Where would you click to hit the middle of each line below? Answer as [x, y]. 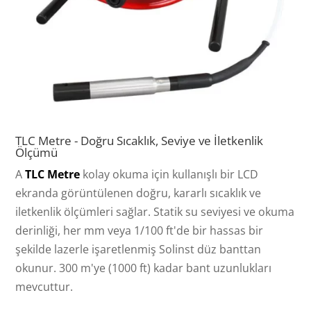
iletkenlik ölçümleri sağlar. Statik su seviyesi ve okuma [155, 211]
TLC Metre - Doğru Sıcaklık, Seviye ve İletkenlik [140, 140]
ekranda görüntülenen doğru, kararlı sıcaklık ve [138, 193]
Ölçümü [37, 152]
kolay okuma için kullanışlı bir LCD [169, 174]
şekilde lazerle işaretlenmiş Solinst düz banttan [138, 249]
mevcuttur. [44, 286]
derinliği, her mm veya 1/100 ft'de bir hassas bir [140, 230]
